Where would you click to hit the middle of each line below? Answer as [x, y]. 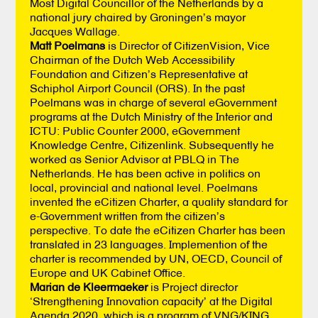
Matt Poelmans [68, 45]
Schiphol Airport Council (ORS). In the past [138, 88]
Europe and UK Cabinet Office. [108, 272]
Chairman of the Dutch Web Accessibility [133, 59]
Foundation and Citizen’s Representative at [139, 73]
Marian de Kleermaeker [89, 286]
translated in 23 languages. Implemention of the [149, 244]
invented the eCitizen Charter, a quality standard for [159, 201]
